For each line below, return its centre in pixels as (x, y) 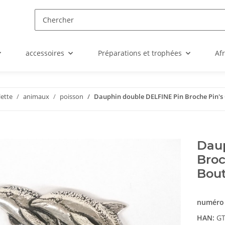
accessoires (45, 53)
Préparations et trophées (140, 53)
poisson (72, 96)
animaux (36, 96)
